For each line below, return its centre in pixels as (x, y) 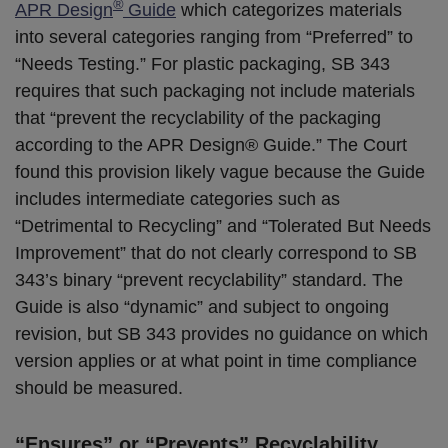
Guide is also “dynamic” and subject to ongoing (202, 307)
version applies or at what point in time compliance (216, 361)
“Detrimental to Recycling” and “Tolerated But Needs (223, 226)
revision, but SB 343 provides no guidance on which (221, 334)
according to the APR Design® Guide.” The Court (211, 145)
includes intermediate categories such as (177, 199)
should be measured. (99, 388)
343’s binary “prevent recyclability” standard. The (209, 280)
